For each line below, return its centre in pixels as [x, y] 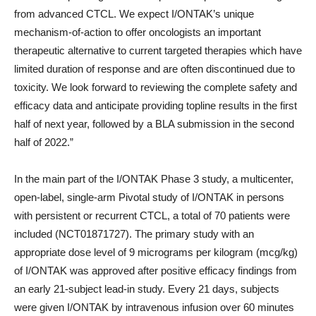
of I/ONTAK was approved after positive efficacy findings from [156, 271]
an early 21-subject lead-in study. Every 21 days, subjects [147, 289]
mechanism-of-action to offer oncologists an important [138, 32]
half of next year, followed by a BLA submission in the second [154, 124]
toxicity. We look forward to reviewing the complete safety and [156, 87]
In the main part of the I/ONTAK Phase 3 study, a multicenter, [154, 179]
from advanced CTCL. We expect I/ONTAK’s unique [134, 14]
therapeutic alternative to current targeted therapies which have [158, 50]
